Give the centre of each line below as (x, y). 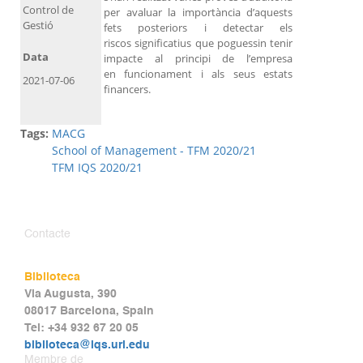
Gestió (38, 26)
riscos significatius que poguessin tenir (198, 43)
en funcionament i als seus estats (198, 74)
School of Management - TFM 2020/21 (154, 151)
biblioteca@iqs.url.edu (87, 346)
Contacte (47, 235)
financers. (127, 90)
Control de (48, 10)
